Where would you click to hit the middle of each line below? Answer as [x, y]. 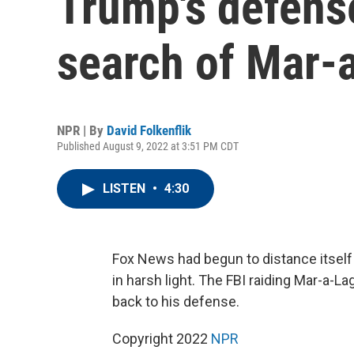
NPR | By [82, 130]
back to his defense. [176, 301]
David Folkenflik [149, 130]
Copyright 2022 [162, 339]
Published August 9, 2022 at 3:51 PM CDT [148, 146]
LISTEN [126, 188]
